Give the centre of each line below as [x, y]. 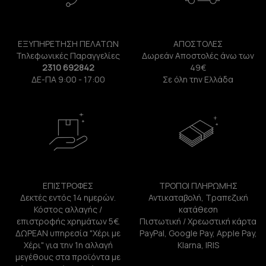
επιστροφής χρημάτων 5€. [68, 221]
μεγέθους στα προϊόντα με [68, 257]
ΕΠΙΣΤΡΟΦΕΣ [68, 186]
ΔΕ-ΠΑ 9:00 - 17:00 [68, 80]
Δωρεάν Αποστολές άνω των [198, 56]
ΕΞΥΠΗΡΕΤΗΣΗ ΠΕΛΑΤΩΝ [68, 44]
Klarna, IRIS [198, 245]
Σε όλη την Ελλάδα [198, 80]
